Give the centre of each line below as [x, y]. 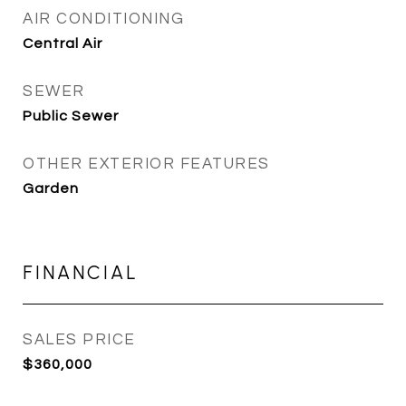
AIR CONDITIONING [103, 19]
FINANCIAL [81, 272]
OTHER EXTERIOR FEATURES [146, 164]
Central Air [63, 43]
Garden [51, 188]
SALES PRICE [79, 340]
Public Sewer [71, 116]
